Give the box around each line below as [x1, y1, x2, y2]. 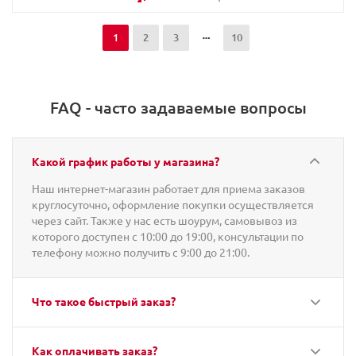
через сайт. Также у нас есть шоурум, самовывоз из [32, 213, 297, 227]
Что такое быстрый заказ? [32, 294, 176, 308]
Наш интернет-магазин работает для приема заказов [32, 181, 305, 195]
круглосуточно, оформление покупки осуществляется [32, 197, 314, 211]
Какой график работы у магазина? [32, 154, 219, 168]
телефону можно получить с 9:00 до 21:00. [32, 245, 250, 259]
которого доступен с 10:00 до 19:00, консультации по [32, 229, 304, 243]
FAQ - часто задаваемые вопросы [49, 97, 307, 118]
